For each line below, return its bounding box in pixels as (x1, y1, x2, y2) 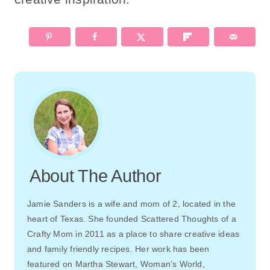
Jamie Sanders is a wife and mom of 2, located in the (27, 199, 236, 209)
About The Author (30, 166, 162, 186)
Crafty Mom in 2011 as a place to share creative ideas (27, 229, 240, 239)
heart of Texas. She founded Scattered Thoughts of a (27, 214, 236, 224)
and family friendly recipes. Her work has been (27, 244, 210, 254)
